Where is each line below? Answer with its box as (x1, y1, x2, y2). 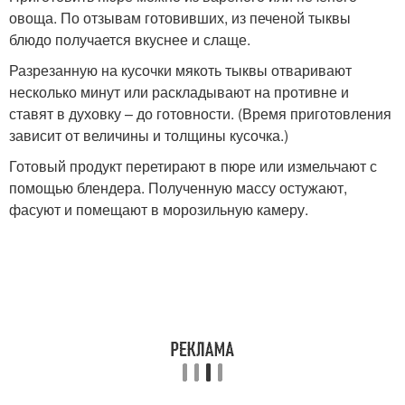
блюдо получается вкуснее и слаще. (9, 29, 250, 50)
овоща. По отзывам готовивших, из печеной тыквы (9, 7, 351, 28)
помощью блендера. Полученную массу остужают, (9, 177, 347, 198)
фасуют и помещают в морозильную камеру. (9, 199, 308, 220)
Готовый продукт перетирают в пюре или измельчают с (9, 155, 377, 176)
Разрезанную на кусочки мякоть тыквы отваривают (9, 60, 352, 80)
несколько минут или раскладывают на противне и (9, 81, 349, 102)
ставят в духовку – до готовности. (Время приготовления (9, 103, 391, 124)
